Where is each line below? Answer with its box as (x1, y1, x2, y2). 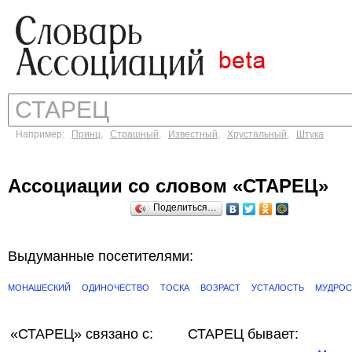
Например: (16, 129, 71, 140)
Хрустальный (227, 129, 287, 140)
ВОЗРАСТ (200, 283, 240, 292)
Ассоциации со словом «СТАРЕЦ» (8, 175, 328, 196)
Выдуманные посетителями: (8, 248, 193, 264)
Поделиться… (153, 202, 217, 213)
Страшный (110, 129, 159, 140)
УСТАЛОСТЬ (251, 283, 304, 292)
